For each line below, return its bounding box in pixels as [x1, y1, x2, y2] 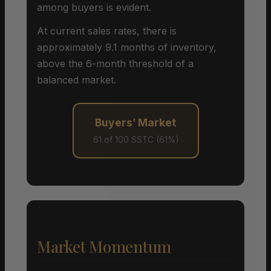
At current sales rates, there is [37, 24, 177, 37]
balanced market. [37, 73, 116, 86]
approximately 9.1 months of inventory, [37, 41, 217, 53]
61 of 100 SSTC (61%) [93, 134, 178, 145]
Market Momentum [37, 235, 172, 257]
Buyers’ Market [95, 116, 176, 129]
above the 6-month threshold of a [37, 57, 194, 70]
